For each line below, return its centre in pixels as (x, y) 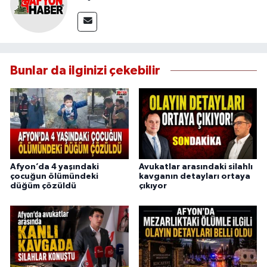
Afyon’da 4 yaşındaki (55, 167)
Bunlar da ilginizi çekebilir (85, 71)
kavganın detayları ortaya (194, 176)
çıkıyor (153, 186)
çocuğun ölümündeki (54, 176)
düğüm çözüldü (43, 186)
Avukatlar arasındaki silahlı (195, 167)
